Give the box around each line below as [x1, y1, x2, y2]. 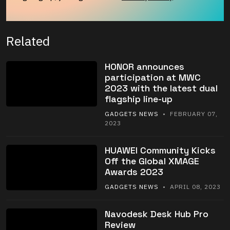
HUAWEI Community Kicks [104, 144, 216, 157]
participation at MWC [104, 71, 201, 84]
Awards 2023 [104, 166, 163, 178]
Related [6, 32, 50, 50]
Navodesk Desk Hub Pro [104, 208, 208, 220]
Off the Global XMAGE [104, 155, 199, 167]
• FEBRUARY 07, [158, 110, 218, 118]
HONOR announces [104, 61, 184, 73]
